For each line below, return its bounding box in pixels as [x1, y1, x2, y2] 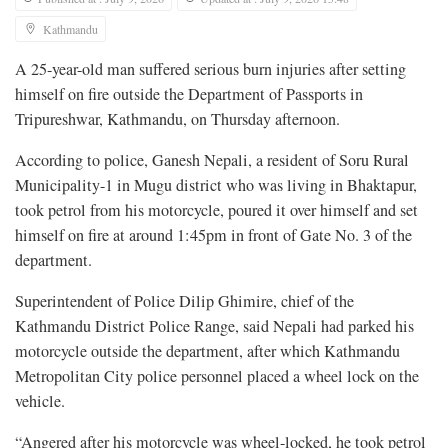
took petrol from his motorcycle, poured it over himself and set [15, 198, 418, 221]
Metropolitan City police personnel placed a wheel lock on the [15, 364, 419, 387]
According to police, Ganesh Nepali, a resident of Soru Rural [15, 148, 409, 171]
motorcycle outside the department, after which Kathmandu [15, 339, 400, 362]
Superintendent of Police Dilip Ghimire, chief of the [15, 289, 354, 312]
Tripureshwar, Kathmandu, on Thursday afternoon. [15, 107, 340, 130]
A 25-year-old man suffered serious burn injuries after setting [15, 57, 406, 80]
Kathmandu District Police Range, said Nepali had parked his [15, 314, 414, 337]
